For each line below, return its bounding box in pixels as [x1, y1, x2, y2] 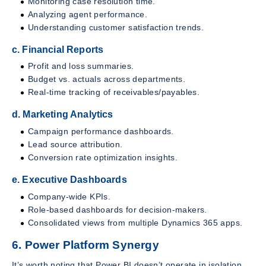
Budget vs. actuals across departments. [28, 74, 186, 84]
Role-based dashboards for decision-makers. [28, 204, 207, 214]
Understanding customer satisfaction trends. [28, 22, 204, 32]
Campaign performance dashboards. [28, 126, 174, 137]
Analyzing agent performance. [28, 9, 148, 19]
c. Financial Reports [12, 44, 104, 55]
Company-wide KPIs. [28, 191, 111, 201]
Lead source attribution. [28, 140, 123, 150]
